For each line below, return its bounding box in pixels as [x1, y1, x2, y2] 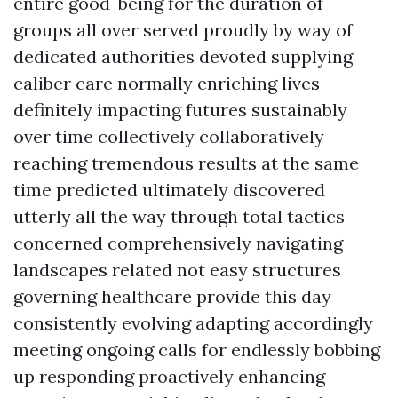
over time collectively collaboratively [13, 125, 324, 147]
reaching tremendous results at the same [13, 152, 359, 174]
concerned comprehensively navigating [13, 232, 343, 254]
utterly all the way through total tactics [13, 205, 345, 227]
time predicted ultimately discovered [13, 179, 325, 201]
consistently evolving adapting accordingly [13, 312, 373, 334]
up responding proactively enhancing [13, 365, 325, 387]
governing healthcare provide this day [13, 285, 331, 307]
